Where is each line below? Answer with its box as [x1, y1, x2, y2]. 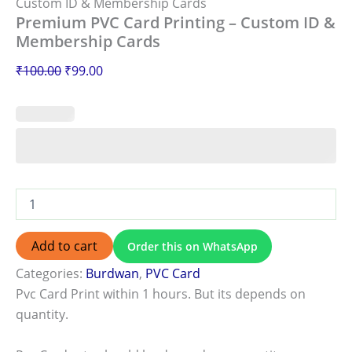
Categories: [16, 265, 86, 282]
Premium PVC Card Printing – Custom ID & [16, 12, 335, 33]
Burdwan [86, 265, 139, 282]
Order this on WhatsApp [127, 239, 258, 254]
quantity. [16, 306, 68, 323]
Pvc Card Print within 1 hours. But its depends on [16, 285, 306, 302]
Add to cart [31, 237, 97, 255]
